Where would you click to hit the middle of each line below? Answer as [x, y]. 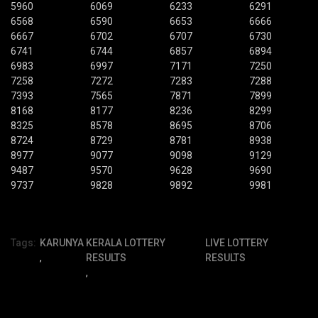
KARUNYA [62, 243]
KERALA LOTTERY [126, 243]
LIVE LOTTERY [237, 243]
